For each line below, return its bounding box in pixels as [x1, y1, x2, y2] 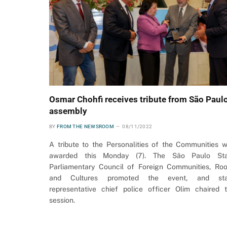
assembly [49, 105, 87, 116]
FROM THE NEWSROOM [56, 123, 115, 129]
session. [49, 196, 75, 204]
